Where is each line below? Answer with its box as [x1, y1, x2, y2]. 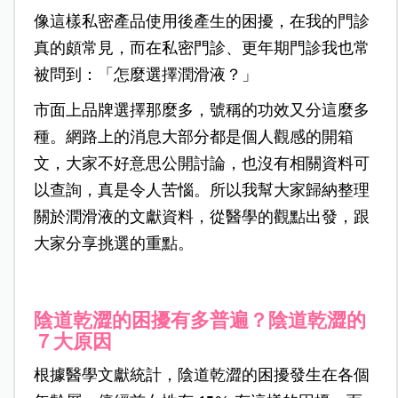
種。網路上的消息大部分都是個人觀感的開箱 [33, 128, 354, 147]
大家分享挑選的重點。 [33, 235, 194, 253]
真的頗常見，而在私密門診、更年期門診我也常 [33, 39, 370, 58]
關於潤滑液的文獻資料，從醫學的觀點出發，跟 [33, 208, 370, 227]
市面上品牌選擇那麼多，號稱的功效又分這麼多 [33, 101, 370, 120]
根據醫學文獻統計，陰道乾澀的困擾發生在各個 [33, 366, 370, 385]
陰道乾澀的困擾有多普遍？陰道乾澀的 [33, 309, 366, 332]
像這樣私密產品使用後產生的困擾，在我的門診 [33, 12, 370, 31]
